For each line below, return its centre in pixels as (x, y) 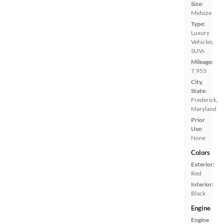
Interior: (202, 184)
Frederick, (204, 100)
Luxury (200, 33)
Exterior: (203, 164)
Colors (200, 153)
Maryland (204, 109)
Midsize (201, 13)
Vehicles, (202, 42)
